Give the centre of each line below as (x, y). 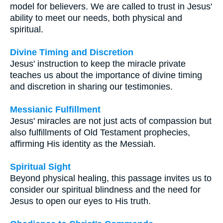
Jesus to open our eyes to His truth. (80, 201)
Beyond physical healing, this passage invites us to (111, 178)
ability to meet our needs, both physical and (96, 18)
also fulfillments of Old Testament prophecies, (100, 132)
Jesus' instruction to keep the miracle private (98, 63)
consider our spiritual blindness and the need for (105, 189)
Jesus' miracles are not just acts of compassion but (111, 121)
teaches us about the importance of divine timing (106, 75)
